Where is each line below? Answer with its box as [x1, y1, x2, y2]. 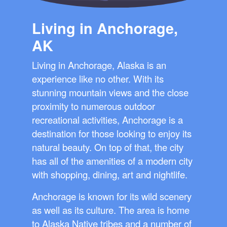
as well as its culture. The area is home [32, 203, 190, 217]
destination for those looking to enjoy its [32, 127, 192, 140]
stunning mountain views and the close [32, 86, 188, 99]
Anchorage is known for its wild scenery [32, 190, 192, 203]
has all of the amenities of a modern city [32, 154, 193, 168]
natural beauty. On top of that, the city [32, 140, 183, 154]
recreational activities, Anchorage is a [32, 113, 183, 127]
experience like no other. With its [32, 72, 164, 86]
